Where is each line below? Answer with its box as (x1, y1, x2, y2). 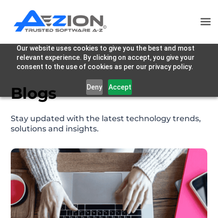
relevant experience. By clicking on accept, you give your (16, 54, 195, 61)
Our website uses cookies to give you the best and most (16, 44, 195, 52)
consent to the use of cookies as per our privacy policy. (16, 63, 193, 71)
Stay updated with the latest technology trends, (11, 114, 201, 123)
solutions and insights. (11, 124, 99, 133)
